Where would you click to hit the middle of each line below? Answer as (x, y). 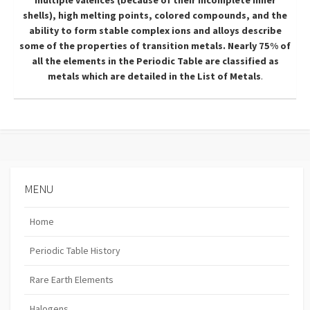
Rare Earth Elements (72, 279)
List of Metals (229, 76)
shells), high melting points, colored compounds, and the (155, 16)
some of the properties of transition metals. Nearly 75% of (155, 46)
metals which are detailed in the (121, 76)
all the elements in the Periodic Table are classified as (155, 61)
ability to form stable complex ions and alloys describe (155, 31)
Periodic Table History (75, 250)
